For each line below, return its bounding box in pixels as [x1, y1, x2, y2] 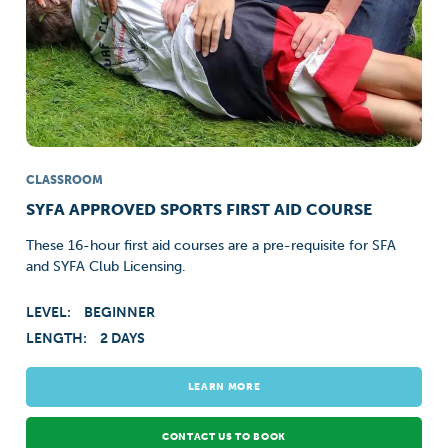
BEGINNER [84, 304, 156, 321]
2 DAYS [100, 330, 146, 347]
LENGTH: [26, 330, 91, 347]
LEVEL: [26, 304, 75, 321]
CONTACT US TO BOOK [161, 431, 287, 443]
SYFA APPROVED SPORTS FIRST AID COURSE [26, 200, 373, 219]
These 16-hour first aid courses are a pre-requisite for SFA [26, 237, 397, 254]
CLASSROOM [26, 173, 104, 187]
